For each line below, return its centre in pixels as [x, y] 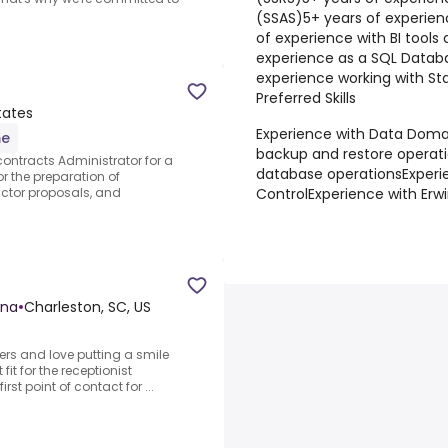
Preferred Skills [306, 98]
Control [282, 194]
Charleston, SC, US [87, 307]
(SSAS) [279, 18]
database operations [329, 174]
